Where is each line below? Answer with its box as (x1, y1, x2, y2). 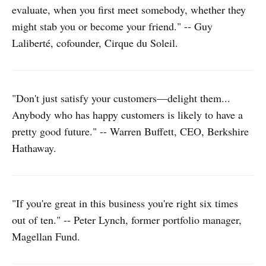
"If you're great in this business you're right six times (12, 196, 238, 210)
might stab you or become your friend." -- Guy (12, 19, 213, 33)
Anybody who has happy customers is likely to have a (12, 107, 243, 122)
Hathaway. (12, 141, 56, 155)
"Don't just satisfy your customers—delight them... (12, 91, 230, 105)
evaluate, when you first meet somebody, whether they (12, 2, 246, 17)
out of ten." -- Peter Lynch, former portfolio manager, (12, 213, 242, 227)
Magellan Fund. (12, 229, 80, 243)
